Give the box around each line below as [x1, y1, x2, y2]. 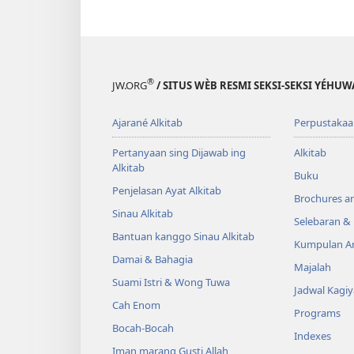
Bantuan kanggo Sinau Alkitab [112, 228, 254, 243]
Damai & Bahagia [112, 251, 193, 266]
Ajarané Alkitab [112, 115, 183, 130]
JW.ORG [112, 77, 147, 92]
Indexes [293, 328, 331, 343]
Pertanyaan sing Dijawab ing [112, 145, 246, 160]
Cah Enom [112, 297, 160, 312]
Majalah [293, 259, 331, 274]
